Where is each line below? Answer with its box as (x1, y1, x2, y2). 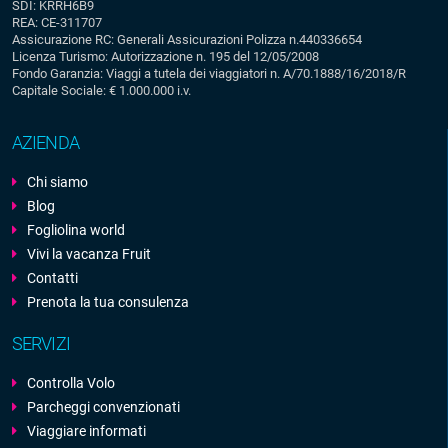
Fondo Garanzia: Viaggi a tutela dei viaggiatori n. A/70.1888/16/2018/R (12, 66, 406, 82)
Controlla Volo (27, 375, 115, 392)
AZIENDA (12, 132, 79, 154)
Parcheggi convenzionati (27, 399, 180, 416)
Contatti (27, 270, 78, 287)
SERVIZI (12, 333, 70, 355)
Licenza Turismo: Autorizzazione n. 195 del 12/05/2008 (12, 49, 319, 65)
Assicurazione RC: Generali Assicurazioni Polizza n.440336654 (12, 32, 362, 48)
